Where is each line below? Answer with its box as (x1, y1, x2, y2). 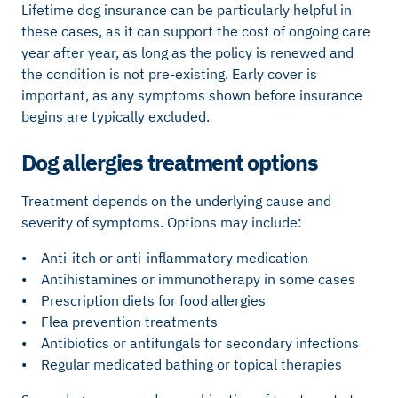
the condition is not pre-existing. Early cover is (21, 65, 317, 84)
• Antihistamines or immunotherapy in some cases (21, 269, 355, 288)
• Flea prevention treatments (21, 312, 218, 330)
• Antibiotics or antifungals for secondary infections (21, 333, 359, 352)
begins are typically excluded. (21, 107, 210, 126)
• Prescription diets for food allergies (21, 291, 266, 309)
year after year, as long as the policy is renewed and (21, 44, 354, 62)
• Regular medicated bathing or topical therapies (21, 354, 342, 373)
